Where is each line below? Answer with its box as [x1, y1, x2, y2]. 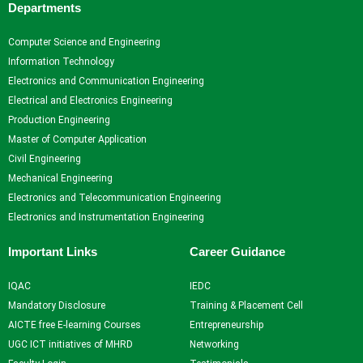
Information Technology [8, 55, 114, 67]
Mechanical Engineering [8, 172, 113, 184]
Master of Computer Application [8, 133, 147, 145]
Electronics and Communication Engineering [8, 75, 204, 87]
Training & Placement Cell [190, 299, 303, 311]
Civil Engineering [8, 152, 81, 164]
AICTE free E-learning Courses [8, 318, 141, 331]
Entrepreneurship [190, 318, 263, 331]
